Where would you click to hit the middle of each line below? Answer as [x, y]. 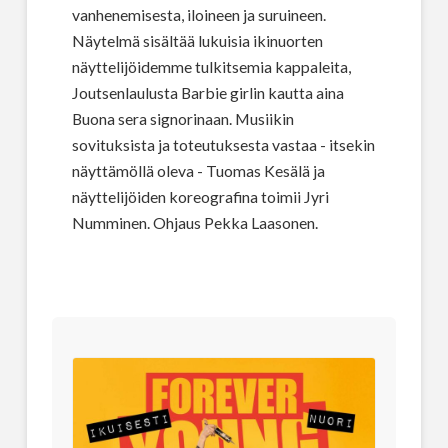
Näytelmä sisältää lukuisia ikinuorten [197, 41]
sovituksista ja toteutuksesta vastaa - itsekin [223, 145]
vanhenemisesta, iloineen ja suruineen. [198, 15]
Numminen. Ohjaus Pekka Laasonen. [194, 223]
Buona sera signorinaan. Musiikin [182, 119]
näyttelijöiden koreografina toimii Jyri [200, 197]
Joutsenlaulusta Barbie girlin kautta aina [207, 93]
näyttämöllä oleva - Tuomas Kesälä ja [198, 171]
